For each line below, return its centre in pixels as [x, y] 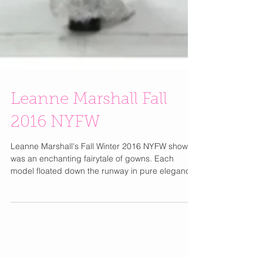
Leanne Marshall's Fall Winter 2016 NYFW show [99, 217]
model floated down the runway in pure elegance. [104, 241]
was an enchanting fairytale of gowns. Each [92, 229]
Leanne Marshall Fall [89, 170]
